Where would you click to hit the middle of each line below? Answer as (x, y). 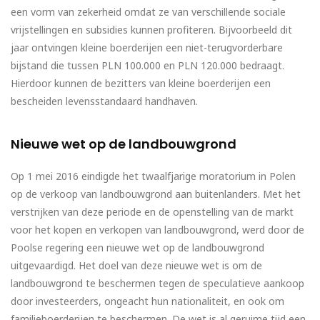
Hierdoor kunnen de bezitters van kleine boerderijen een (141, 84)
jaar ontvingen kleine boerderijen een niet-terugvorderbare (147, 48)
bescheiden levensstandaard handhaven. (104, 101)
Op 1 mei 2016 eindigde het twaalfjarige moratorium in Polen (153, 176)
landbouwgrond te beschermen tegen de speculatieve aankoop (157, 284)
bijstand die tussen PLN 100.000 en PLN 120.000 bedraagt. (147, 66)
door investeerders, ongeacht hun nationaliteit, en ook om (147, 301)
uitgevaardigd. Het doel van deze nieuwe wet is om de (136, 266)
